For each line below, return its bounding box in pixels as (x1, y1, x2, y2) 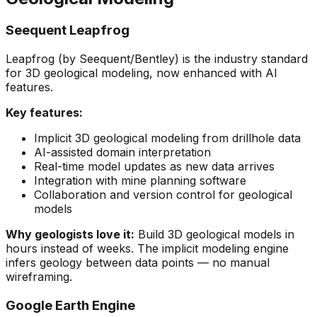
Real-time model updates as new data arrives (34, 159, 275, 174)
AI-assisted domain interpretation (34, 145, 211, 160)
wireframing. (6, 270, 72, 284)
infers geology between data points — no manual (6, 255, 270, 270)
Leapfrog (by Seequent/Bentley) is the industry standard (6, 52, 308, 67)
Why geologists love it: (6, 227, 134, 242)
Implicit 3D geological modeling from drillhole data (34, 131, 301, 146)
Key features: (6, 105, 83, 120)
